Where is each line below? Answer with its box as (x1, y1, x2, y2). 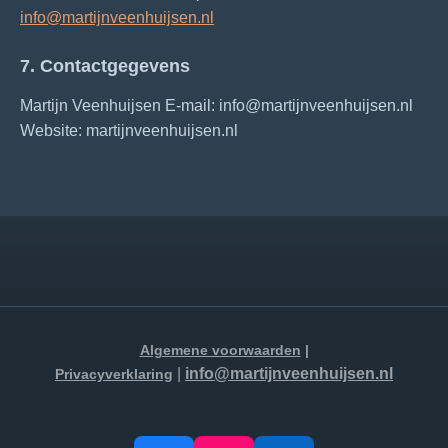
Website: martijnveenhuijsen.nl (20, 122, 238, 139)
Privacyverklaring (55, 366, 173, 382)
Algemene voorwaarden (139, 342, 301, 358)
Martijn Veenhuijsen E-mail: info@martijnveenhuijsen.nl (20, 97, 413, 114)
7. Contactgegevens (20, 55, 190, 76)
